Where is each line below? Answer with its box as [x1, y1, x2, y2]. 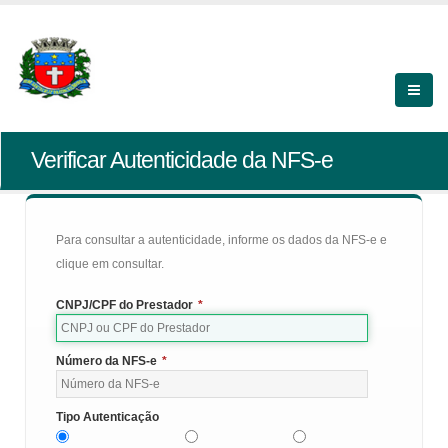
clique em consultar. [56, 257, 164, 271]
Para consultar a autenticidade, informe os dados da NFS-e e [56, 233, 387, 247]
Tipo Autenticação [56, 410, 159, 424]
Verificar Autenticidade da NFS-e [31, 147, 333, 173]
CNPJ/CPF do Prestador [56, 298, 193, 312]
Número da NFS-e [56, 354, 157, 368]
